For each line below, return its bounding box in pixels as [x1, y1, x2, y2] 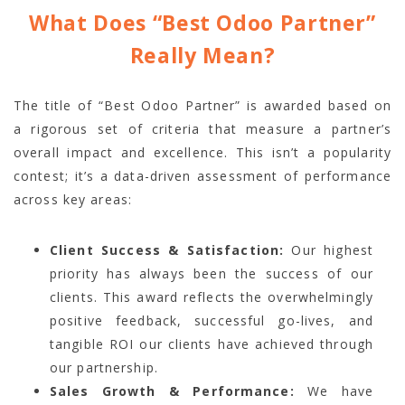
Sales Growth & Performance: [50, 382, 295, 400]
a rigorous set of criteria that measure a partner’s [14, 120, 391, 138]
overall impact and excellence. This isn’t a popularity [14, 144, 391, 162]
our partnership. [50, 359, 158, 377]
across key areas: [14, 191, 133, 209]
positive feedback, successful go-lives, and [50, 312, 373, 330]
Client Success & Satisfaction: [50, 241, 285, 259]
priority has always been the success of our [50, 265, 373, 283]
